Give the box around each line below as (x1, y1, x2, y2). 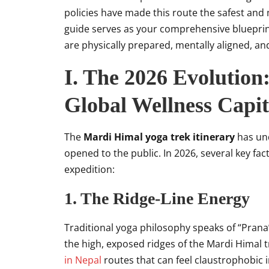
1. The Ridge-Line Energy (64, 189, 250, 208)
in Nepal (64, 253, 101, 267)
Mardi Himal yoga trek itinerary (83, 130, 235, 144)
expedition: (64, 163, 115, 176)
